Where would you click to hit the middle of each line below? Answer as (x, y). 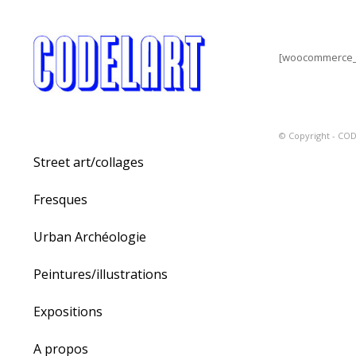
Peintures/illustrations (101, 275)
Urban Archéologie (90, 237)
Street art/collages (89, 163)
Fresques (60, 200)
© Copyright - (308, 136)
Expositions (68, 312)
